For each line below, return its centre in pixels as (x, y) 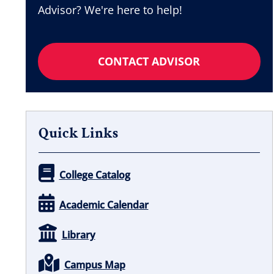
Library (78, 235)
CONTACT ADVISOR (149, 61)
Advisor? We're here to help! (110, 9)
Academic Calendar (104, 205)
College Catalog (94, 175)
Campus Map (94, 265)
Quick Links (78, 133)
